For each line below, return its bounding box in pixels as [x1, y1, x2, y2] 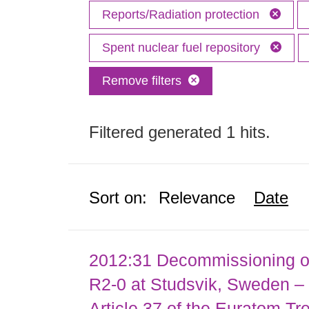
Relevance [159, 188, 236, 207]
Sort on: [89, 188, 148, 207]
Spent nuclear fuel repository [102, 41, 264, 54]
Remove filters [102, 74, 182, 88]
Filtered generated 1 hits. [89, 123, 271, 141]
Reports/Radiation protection [102, 8, 263, 21]
